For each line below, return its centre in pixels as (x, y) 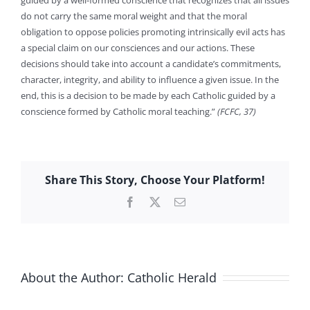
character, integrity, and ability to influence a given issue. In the (150, 80)
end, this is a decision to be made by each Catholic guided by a (148, 95)
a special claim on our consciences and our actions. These (138, 48)
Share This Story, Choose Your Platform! (155, 180)
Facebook (156, 202)
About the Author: (74, 277)
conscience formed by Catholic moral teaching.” (119, 111)
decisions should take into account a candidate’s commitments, (151, 64)
